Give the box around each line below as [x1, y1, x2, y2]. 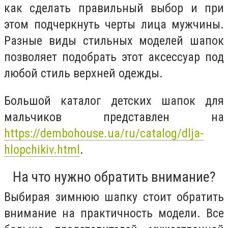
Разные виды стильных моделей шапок [4, 34, 224, 48]
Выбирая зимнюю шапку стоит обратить [4, 190, 224, 205]
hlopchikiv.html [4, 142, 80, 157]
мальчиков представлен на [4, 109, 224, 124]
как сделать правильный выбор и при [4, 1, 224, 15]
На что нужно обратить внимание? [12, 168, 216, 186]
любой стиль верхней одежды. [4, 66, 163, 80]
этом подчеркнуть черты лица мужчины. [4, 17, 224, 32]
